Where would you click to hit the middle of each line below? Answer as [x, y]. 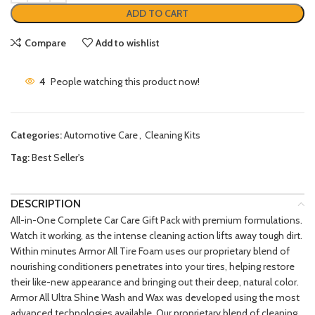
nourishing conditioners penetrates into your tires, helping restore [153, 267]
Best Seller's [58, 158]
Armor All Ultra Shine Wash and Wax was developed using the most [155, 298]
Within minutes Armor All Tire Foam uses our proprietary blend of [150, 251]
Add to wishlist [128, 43]
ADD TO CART [157, 14]
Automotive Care [101, 135]
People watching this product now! [125, 81]
